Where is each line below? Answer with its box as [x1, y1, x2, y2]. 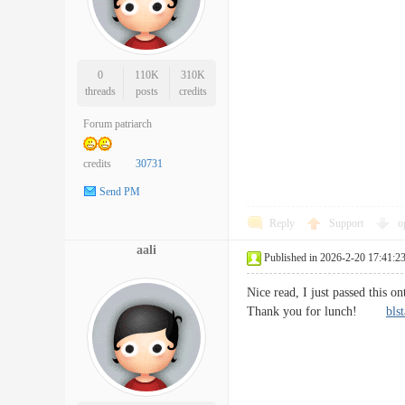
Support [329, 217, 366, 230]
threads [84, 85, 116, 98]
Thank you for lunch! [247, 305, 386, 318]
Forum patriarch [83, 118, 152, 130]
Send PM [99, 185, 140, 199]
